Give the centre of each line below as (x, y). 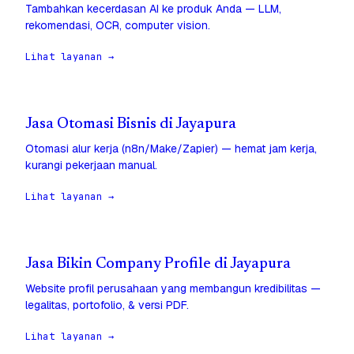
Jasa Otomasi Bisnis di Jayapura (131, 125)
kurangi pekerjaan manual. (91, 166)
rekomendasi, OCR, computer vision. (118, 26)
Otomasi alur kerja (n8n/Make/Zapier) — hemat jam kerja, (171, 149)
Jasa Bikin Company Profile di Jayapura (158, 265)
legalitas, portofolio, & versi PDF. (107, 305)
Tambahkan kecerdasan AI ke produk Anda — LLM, (153, 9)
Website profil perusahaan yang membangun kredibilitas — (173, 289)
